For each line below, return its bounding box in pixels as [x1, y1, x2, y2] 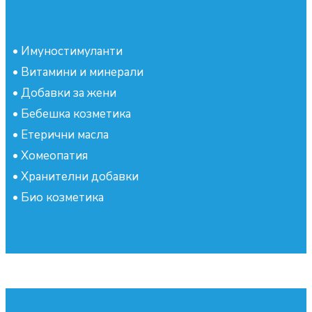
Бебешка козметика [21, 105, 131, 122]
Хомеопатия [21, 147, 88, 164]
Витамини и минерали [21, 63, 143, 80]
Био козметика [21, 189, 104, 205]
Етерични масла [21, 126, 109, 143]
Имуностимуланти [21, 42, 123, 59]
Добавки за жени [21, 84, 116, 101]
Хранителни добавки [21, 168, 139, 185]
